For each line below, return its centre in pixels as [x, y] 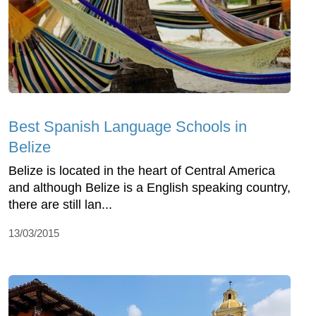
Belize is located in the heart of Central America [142, 170]
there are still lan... [60, 204]
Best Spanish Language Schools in [128, 126]
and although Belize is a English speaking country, [150, 187]
